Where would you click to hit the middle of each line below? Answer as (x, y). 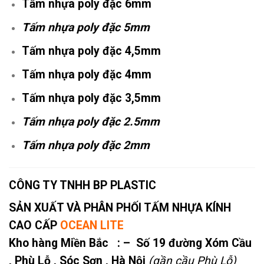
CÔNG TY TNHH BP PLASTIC (82, 186)
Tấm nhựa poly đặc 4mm (86, 74)
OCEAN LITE (92, 226)
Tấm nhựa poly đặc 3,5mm (91, 98)
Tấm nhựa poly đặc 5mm (85, 27)
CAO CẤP (34, 226)
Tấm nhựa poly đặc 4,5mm (91, 51)
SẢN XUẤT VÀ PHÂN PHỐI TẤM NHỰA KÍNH (120, 208)
